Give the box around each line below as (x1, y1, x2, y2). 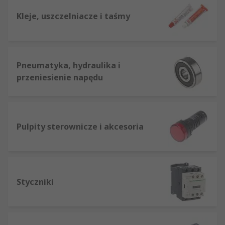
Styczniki (17, 176, 54, 187)
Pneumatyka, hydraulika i (17, 59, 121, 71)
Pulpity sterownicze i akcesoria (17, 121, 144, 132)
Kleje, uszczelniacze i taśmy (17, 10, 130, 22)
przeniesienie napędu (17, 71, 103, 83)
